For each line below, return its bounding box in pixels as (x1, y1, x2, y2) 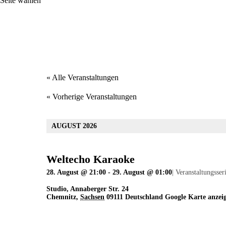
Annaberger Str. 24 (70, 185, 129, 193)
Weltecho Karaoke (46, 153, 135, 166)
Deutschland (125, 193, 163, 201)
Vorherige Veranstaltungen (50, 92, 137, 101)
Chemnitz (46, 193, 76, 201)
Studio (46, 185, 67, 193)
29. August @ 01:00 (112, 168, 172, 177)
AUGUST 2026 (51, 122, 97, 130)
